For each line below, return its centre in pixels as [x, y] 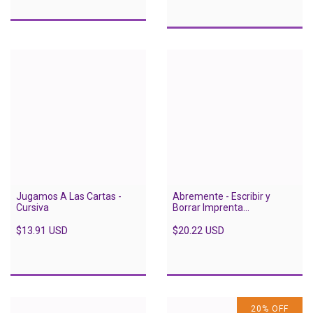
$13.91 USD [42, 230]
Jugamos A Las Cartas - [69, 196]
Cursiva [32, 207]
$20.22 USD [198, 230]
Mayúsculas [199, 218]
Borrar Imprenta [208, 207]
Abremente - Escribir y [221, 196]
